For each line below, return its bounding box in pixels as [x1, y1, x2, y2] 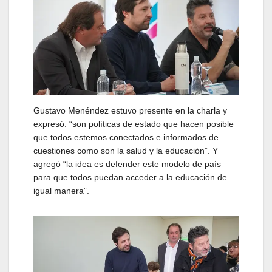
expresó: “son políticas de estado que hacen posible [33, 119, 234, 129]
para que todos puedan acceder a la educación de [33, 172, 227, 183]
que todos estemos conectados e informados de [33, 132, 219, 143]
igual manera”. [33, 186, 89, 196]
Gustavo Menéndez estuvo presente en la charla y [33, 106, 227, 116]
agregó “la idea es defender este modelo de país [33, 159, 221, 169]
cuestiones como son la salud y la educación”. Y [33, 146, 218, 156]
